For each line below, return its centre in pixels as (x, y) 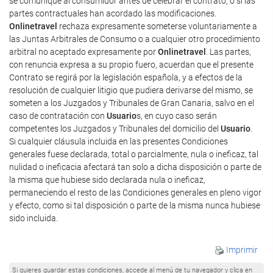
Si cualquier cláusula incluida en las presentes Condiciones (119, 141)
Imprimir (241, 250)
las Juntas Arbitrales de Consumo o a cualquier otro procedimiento (135, 39)
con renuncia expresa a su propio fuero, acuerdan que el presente (131, 65)
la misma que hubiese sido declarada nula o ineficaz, (107, 180)
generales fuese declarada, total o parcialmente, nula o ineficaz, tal (134, 154)
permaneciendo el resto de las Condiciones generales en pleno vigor (135, 193)
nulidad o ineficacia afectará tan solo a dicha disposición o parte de (135, 167)
